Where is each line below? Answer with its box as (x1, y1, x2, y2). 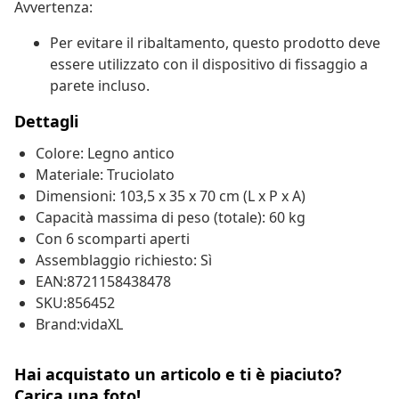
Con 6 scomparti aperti (36, 229, 190, 249)
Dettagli (14, 110, 78, 133)
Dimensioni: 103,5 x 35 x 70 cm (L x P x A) (36, 186, 305, 207)
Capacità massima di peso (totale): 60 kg (36, 208, 305, 228)
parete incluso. (50, 76, 150, 96)
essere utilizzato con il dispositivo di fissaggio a (50, 54, 368, 75)
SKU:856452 (36, 293, 115, 313)
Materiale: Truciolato (36, 165, 175, 185)
